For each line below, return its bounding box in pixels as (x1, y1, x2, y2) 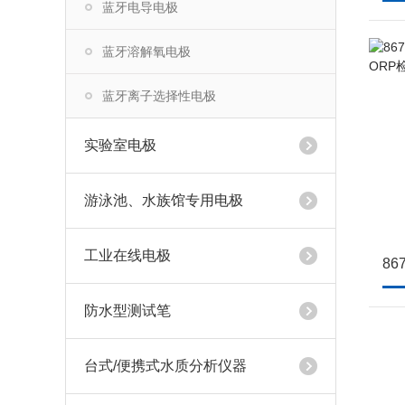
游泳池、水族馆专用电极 (84, 193, 243, 208)
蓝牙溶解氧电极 (102, 44, 191, 59)
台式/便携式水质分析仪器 (84, 358, 247, 373)
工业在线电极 (84, 248, 171, 263)
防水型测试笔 (84, 303, 171, 318)
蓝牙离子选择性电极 (102, 89, 216, 103)
